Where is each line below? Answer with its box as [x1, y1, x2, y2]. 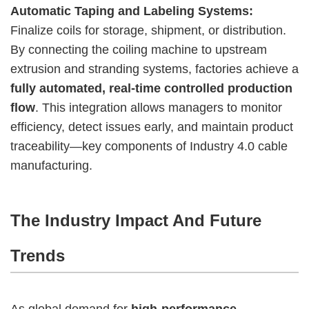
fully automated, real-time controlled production [10, 81, 292, 95]
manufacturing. [10, 158, 92, 172]
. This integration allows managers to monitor [35, 100, 282, 114]
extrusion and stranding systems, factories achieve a [10, 61, 299, 76]
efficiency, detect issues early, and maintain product [10, 119, 293, 134]
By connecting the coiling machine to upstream [10, 42, 267, 57]
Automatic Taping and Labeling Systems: [10, 3, 253, 18]
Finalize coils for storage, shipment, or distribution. [10, 23, 286, 37]
